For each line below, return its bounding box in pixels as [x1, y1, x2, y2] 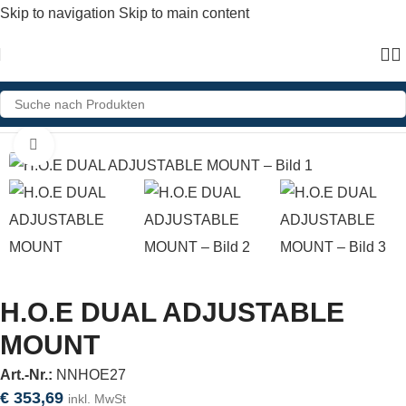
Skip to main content [119, 5, 249, 21]
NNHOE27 [56, 367, 126, 383]
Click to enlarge [53, 138, 151, 153]
